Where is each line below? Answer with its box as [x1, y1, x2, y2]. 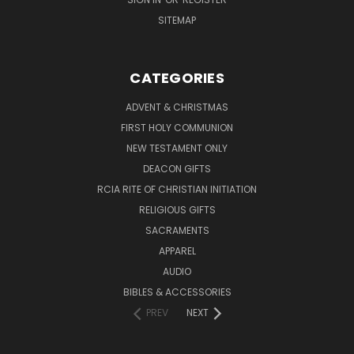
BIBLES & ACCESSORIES [122, 284, 232, 299]
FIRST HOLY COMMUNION [121, 120, 233, 134]
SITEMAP [158, 13, 196, 27]
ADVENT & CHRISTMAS [126, 100, 228, 114]
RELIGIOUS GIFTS [138, 202, 216, 217]
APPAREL [158, 243, 196, 258]
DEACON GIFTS [143, 161, 211, 175]
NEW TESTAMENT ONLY [126, 141, 228, 155]
